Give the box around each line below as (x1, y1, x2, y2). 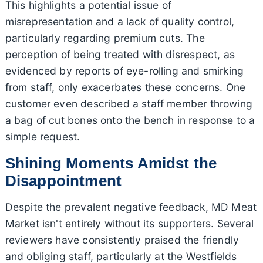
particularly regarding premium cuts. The (5, 31, 205, 44)
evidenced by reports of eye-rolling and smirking (5, 64, 244, 77)
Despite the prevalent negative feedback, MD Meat (5, 200, 257, 213)
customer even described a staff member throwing (5, 97, 252, 110)
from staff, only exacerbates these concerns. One (5, 80, 246, 93)
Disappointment (5, 172, 122, 189)
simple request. (5, 130, 80, 143)
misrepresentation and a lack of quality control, (5, 15, 235, 28)
